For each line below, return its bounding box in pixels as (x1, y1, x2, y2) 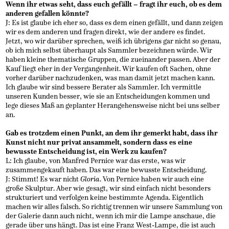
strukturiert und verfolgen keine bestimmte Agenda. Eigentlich (6, 193, 204, 202)
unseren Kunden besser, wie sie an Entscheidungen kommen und (6, 92, 211, 101)
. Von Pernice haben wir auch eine (100, 175, 204, 184)
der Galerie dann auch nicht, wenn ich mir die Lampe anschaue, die (6, 212, 216, 221)
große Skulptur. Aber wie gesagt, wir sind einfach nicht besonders (6, 184, 211, 193)
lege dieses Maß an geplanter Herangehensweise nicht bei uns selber (6, 101, 220, 110)
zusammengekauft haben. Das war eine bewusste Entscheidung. (6, 166, 207, 175)
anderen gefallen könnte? (6, 9, 89, 18)
